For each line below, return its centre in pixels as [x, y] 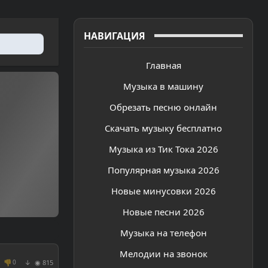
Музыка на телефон [163, 232]
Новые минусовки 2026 [163, 191]
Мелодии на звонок [163, 253]
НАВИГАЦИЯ [115, 36]
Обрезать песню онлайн [163, 107]
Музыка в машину [163, 86]
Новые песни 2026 [163, 211]
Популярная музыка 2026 [163, 170]
